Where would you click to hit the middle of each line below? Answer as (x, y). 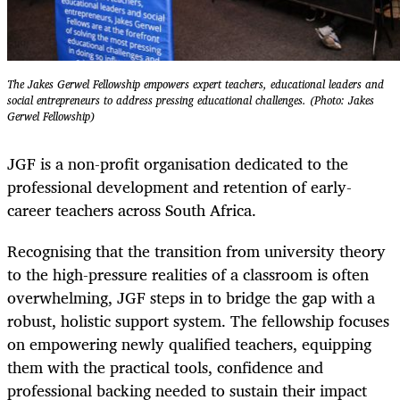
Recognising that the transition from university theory (196, 250)
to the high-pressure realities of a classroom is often (188, 274)
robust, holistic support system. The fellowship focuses (198, 320)
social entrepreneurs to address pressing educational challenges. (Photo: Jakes (191, 101)
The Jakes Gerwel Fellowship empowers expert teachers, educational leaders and (196, 85)
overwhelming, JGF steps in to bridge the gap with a (191, 297)
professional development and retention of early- (179, 186)
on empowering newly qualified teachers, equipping (189, 343)
